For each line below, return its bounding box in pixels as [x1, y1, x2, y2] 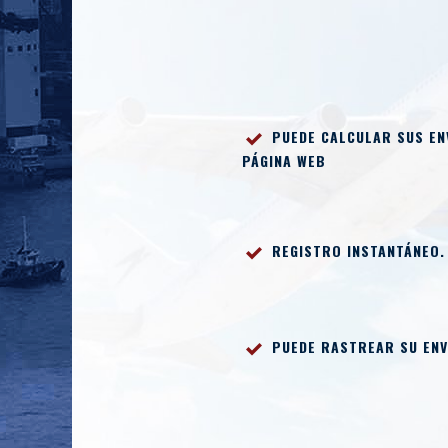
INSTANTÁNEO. [342, 239, 445, 261]
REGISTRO [272, 239, 342, 261]
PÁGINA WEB [242, 149, 326, 171]
